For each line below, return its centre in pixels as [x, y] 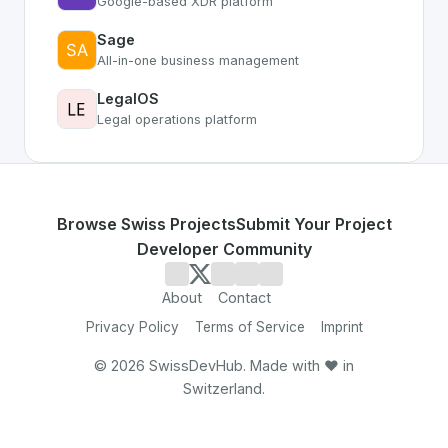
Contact [244, 297]
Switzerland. [224, 388]
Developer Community [224, 249]
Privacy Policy [132, 327]
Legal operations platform [177, 119]
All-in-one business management [198, 60]
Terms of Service [249, 327]
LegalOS [128, 98]
